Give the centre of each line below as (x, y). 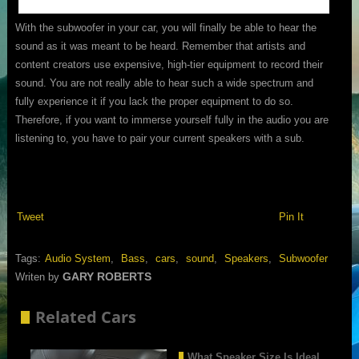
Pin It (291, 217)
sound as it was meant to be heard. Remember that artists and (160, 46)
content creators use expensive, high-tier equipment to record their (169, 65)
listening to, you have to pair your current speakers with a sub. (159, 139)
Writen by (38, 277)
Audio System (77, 259)
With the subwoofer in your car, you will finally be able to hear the (165, 28)
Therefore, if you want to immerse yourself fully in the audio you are (171, 120)
